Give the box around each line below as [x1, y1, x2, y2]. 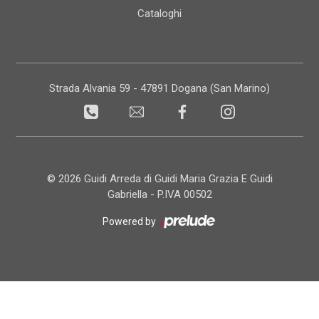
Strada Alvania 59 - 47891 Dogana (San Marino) [49, 82, 270, 95]
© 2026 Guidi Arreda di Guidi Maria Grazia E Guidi [46, 172, 273, 186]
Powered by [102, 216, 158, 228]
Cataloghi [137, 7, 182, 21]
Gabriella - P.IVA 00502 [107, 188, 212, 202]
